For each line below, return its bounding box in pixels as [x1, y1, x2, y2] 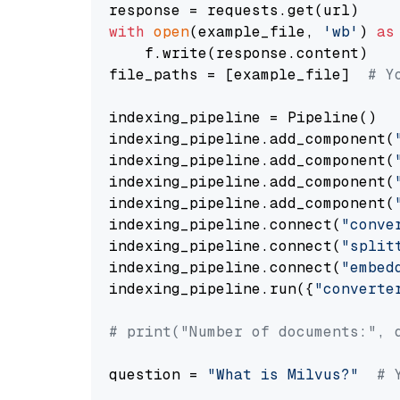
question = [109, 365, 207, 384]
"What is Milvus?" [207, 365, 359, 384]
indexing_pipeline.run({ [109, 279, 314, 298]
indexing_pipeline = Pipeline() [109, 108, 377, 127]
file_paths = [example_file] [109, 65, 368, 84]
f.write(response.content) [109, 44, 368, 62]
